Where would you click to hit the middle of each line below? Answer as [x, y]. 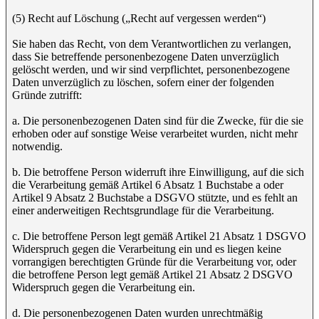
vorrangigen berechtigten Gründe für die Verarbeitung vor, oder [154, 262]
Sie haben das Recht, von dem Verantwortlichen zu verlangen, [152, 44]
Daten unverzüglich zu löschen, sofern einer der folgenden [143, 82]
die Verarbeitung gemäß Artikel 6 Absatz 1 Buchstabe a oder [148, 185]
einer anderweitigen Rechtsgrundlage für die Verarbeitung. [143, 210]
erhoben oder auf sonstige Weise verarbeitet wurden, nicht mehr [155, 134]
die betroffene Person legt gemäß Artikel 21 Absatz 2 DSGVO [152, 274]
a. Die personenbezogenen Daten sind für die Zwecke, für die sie [158, 121]
